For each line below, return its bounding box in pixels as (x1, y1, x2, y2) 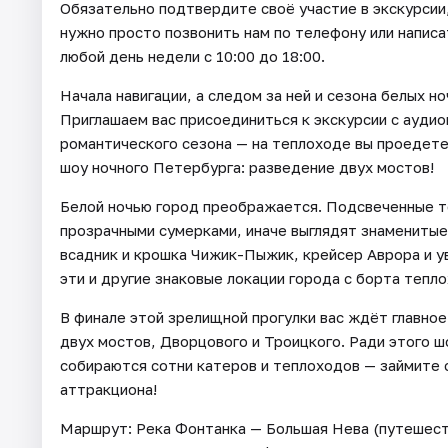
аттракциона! (60, 379, 157, 398)
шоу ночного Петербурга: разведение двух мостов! (60, 157, 434, 176)
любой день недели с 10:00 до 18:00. (60, 46, 325, 65)
